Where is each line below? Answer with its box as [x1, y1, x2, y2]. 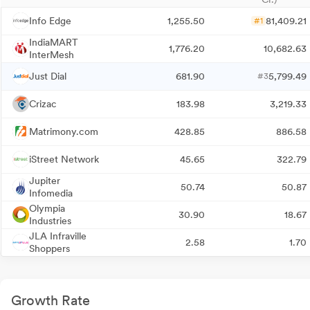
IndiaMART [29, 37, 78, 48]
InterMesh [29, 49, 74, 60]
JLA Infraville [29, 230, 86, 241]
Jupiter [29, 175, 60, 186]
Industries [29, 215, 71, 226]
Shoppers [29, 243, 70, 254]
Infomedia [29, 188, 73, 199]
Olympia [29, 203, 65, 214]
